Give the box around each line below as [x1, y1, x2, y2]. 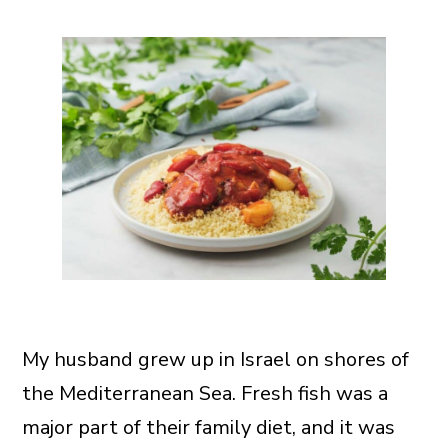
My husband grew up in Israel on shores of [21, 346, 409, 374]
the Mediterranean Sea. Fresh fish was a [21, 380, 388, 408]
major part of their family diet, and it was [21, 414, 395, 442]
